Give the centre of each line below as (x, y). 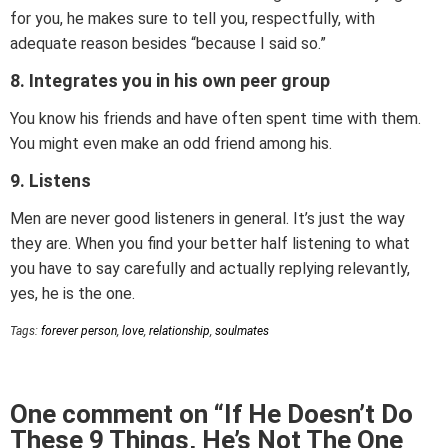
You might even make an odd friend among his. (171, 144)
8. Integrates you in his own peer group (170, 81)
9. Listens (50, 181)
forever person (79, 331)
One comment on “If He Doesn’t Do (211, 414)
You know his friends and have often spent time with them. (215, 119)
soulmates (242, 331)
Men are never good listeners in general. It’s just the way (207, 219)
